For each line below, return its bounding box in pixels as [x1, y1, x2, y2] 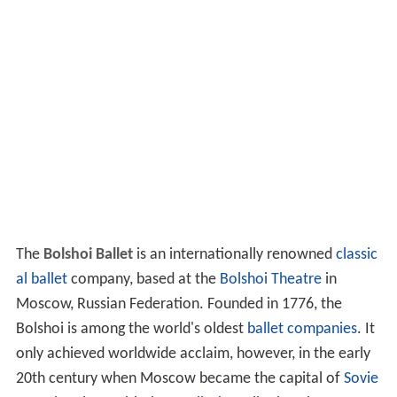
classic [335, 252, 378, 269]
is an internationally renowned [132, 252, 336, 269]
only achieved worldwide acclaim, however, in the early [15, 351, 370, 369]
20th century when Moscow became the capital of [15, 376, 344, 393]
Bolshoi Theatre [219, 276, 322, 294]
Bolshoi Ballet [43, 252, 133, 269]
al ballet [15, 276, 67, 294]
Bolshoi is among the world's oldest [15, 326, 247, 344]
